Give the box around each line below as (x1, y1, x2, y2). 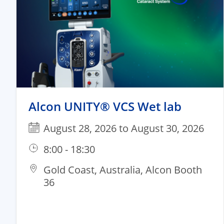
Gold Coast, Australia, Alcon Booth (43, 162, 202, 176)
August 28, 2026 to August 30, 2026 (43, 121, 204, 135)
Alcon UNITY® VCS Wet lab (28, 97, 181, 114)
